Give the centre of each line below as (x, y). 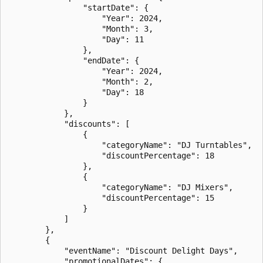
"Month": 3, (80, 28)
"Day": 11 (76, 39)
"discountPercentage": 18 (111, 155)
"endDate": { (73, 60)
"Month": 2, (80, 81)
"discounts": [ (69, 124)
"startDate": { (78, 7)
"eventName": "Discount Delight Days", (123, 250)
